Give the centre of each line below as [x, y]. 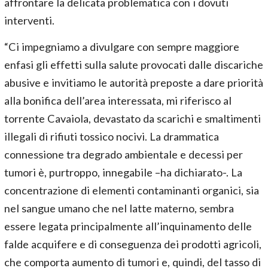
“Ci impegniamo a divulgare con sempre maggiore [122, 47]
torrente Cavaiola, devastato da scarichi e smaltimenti [133, 118]
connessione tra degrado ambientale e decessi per [124, 154]
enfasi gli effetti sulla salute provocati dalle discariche [134, 65]
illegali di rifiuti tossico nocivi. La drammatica [112, 136]
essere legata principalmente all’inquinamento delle [128, 226]
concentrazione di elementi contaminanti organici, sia [132, 190]
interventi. [29, 20]
